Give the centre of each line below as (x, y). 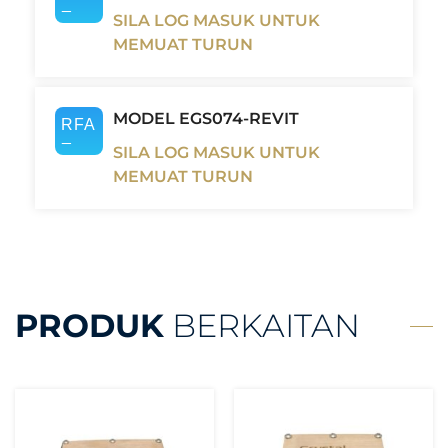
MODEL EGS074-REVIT (206, 119)
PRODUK (89, 326)
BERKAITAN (262, 326)
